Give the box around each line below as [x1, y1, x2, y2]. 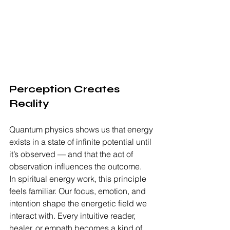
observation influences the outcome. [9, 161, 142, 172]
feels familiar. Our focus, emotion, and [9, 186, 148, 197]
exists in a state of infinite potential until [9, 137, 154, 147]
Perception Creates [9, 83, 122, 96]
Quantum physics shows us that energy [9, 124, 155, 135]
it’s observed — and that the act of [9, 149, 135, 160]
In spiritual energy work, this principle [9, 174, 148, 184]
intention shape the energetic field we [9, 198, 149, 209]
